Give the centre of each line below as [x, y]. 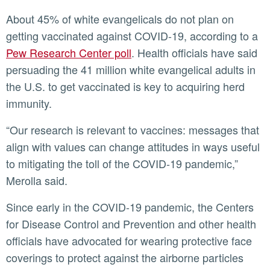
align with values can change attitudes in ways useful [133, 146]
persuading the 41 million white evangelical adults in [131, 69]
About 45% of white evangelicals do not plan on [10, 18]
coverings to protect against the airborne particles [125, 257]
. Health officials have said [194, 52]
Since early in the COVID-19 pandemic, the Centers [10, 206]
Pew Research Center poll [69, 52]
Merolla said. [37, 180]
